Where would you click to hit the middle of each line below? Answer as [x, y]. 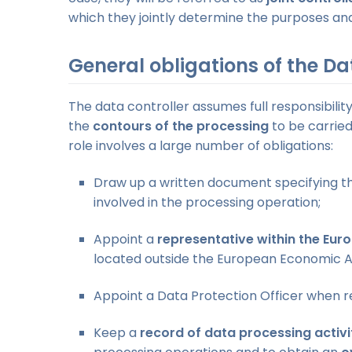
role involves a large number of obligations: [201, 145]
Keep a [117, 332]
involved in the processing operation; [207, 202]
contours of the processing [181, 126]
